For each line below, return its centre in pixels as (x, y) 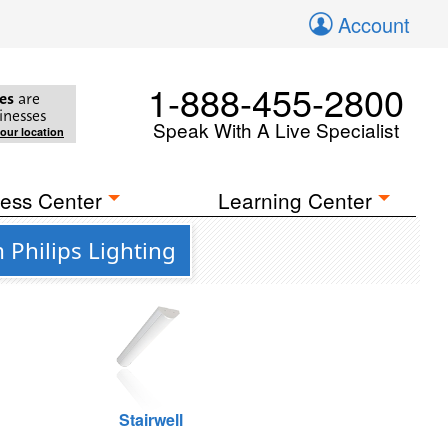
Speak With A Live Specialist (276, 129)
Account (374, 24)
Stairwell (150, 419)
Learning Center (295, 200)
